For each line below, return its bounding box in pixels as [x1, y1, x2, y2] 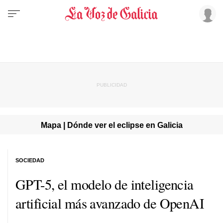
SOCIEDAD [15, 157, 44, 163]
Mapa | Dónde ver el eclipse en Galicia [40, 120, 183, 129]
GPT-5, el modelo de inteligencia [15, 174, 194, 194]
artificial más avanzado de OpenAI [15, 193, 204, 213]
